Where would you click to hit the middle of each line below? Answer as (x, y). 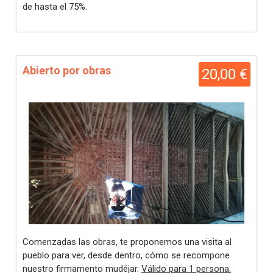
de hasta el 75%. (55, 7)
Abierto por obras (67, 70)
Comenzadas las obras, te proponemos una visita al (127, 242)
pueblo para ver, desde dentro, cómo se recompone (126, 255)
